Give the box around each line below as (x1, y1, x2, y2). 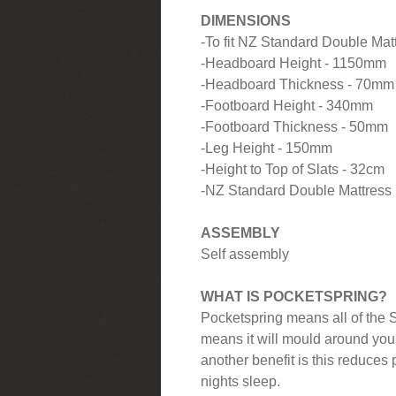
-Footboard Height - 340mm (201, 97, 373, 113)
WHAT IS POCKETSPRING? (201, 288, 387, 304)
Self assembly (201, 246, 289, 262)
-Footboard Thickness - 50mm (201, 118, 388, 134)
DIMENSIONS (201, 12, 291, 28)
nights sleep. (201, 373, 280, 389)
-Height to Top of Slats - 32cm (201, 161, 385, 177)
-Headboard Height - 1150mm (201, 55, 386, 71)
